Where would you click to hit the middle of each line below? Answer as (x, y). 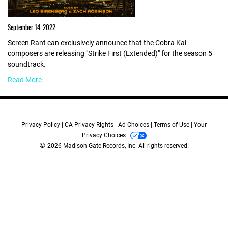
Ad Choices (134, 124)
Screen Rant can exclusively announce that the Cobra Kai (97, 43)
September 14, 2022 (32, 27)
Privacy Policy (41, 124)
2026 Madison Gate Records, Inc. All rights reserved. (117, 145)
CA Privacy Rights (89, 124)
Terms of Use (172, 124)
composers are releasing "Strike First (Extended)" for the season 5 (110, 53)
